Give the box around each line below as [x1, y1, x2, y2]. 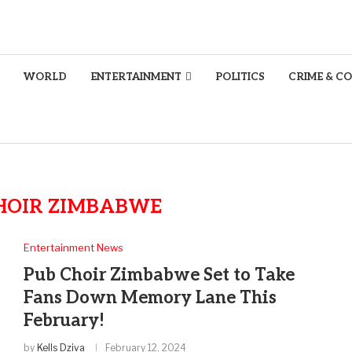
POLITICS [215, 71, 265, 83]
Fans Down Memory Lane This [23, 288, 277, 308]
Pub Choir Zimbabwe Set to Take [23, 265, 295, 285]
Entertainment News [23, 241, 123, 254]
